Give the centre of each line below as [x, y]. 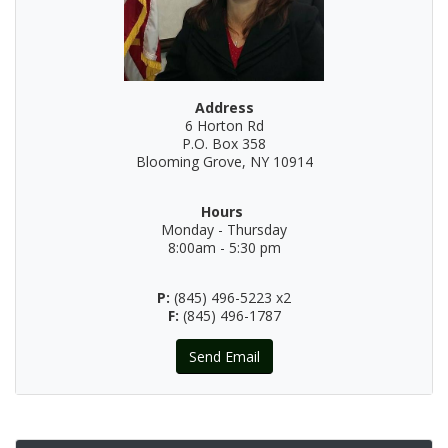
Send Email [224, 356]
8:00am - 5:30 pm [224, 247]
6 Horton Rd [224, 125]
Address [224, 107]
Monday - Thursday [224, 229]
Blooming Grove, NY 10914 [224, 161]
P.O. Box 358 [224, 143]
